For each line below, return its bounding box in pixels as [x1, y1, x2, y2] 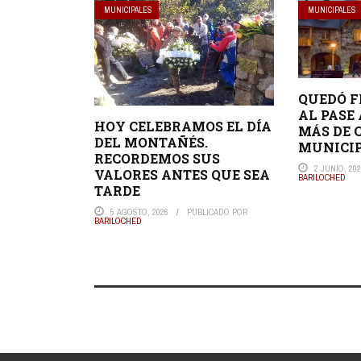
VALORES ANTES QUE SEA [94, 165, 270, 183]
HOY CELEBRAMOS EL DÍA [94, 117, 272, 135]
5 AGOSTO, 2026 [110, 205, 168, 218]
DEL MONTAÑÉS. [94, 133, 208, 151]
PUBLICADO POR [187, 205, 247, 218]
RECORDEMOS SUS [94, 149, 220, 167]
